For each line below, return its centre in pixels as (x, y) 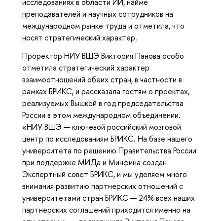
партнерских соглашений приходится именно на (106, 210)
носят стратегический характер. (80, 38)
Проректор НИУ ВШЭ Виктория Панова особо (103, 56)
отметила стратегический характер (86, 68)
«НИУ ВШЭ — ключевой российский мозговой (102, 127)
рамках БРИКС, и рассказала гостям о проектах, (106, 92)
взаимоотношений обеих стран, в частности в (102, 80)
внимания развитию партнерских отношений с (103, 186)
